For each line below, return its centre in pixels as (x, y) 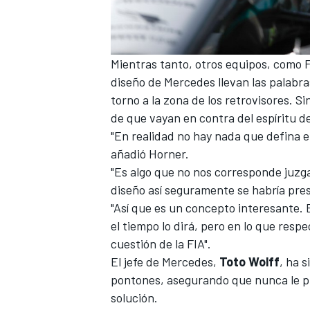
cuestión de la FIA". (161, 243)
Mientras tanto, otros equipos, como (208, 63)
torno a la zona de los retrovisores (200, 99)
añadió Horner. (150, 153)
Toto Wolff (249, 261)
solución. (134, 297)
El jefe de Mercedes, (165, 261)
